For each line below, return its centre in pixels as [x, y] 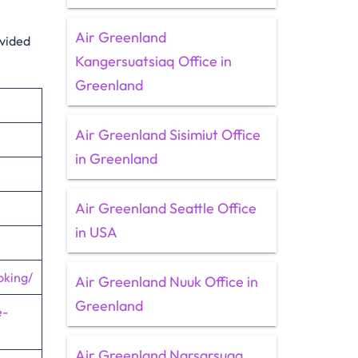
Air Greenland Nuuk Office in [166, 282]
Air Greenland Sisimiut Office [167, 135]
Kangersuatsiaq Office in [153, 61]
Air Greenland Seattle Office [165, 208]
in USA [96, 232]
